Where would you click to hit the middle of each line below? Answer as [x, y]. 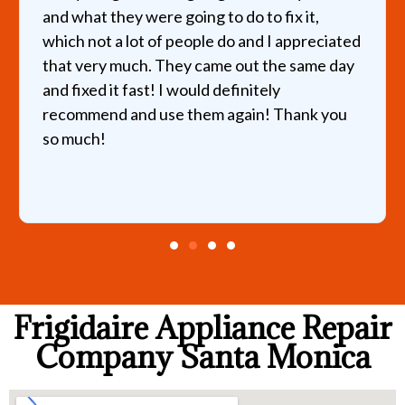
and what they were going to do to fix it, [180, 16]
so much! [74, 138]
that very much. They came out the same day [198, 65]
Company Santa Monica [202, 356]
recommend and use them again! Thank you [194, 113]
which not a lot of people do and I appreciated [201, 40]
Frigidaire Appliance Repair [202, 327]
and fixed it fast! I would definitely [161, 89]
